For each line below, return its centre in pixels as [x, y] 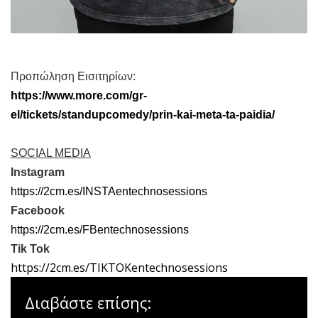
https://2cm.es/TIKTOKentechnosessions [119, 267]
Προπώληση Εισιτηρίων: [73, 76]
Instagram [38, 172]
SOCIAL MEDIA [51, 153]
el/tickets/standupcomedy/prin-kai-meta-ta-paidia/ [143, 114]
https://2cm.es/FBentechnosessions [100, 229]
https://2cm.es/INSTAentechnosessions [109, 191]
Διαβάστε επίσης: [88, 303]
